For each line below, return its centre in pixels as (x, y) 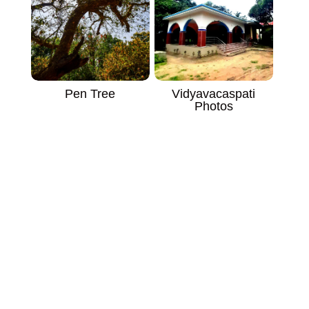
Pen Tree (90, 93)
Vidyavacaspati (214, 93)
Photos (213, 106)
